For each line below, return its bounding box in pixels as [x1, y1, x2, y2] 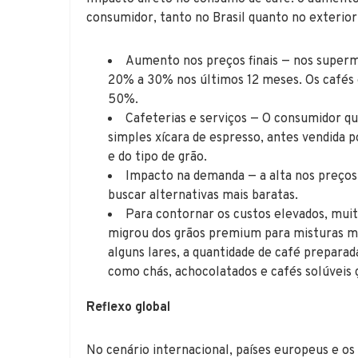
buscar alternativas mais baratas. [108, 187, 299, 204]
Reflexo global [86, 299, 170, 316]
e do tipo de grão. [108, 149, 208, 165]
